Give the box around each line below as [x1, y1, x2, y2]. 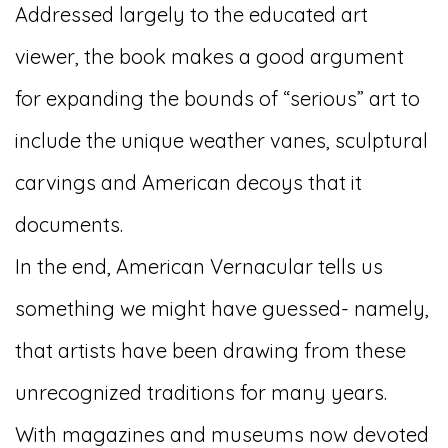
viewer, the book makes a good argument [15, 44, 404, 70]
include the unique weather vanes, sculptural [15, 128, 428, 154]
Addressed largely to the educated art [15, 2, 368, 28]
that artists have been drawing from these [15, 338, 406, 364]
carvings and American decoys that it [15, 170, 362, 196]
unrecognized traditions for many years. [15, 380, 387, 406]
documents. [15, 212, 123, 238]
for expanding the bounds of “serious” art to [15, 86, 420, 112]
